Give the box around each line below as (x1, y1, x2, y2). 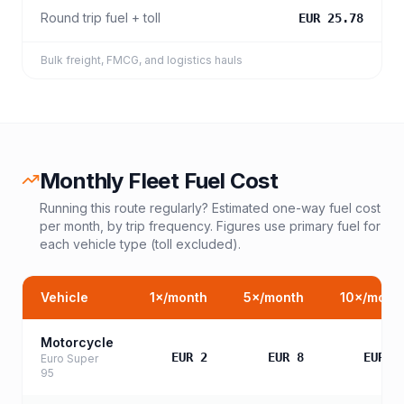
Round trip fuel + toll (41, 10, 161, 25)
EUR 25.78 (298, 11, 363, 25)
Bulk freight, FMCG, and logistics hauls (41, 53, 243, 67)
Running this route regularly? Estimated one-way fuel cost (40, 200, 381, 216)
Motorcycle (41, 335, 114, 350)
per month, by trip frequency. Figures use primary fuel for (40, 218, 381, 234)
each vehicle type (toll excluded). (40, 236, 241, 252)
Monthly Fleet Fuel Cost (40, 168, 279, 194)
